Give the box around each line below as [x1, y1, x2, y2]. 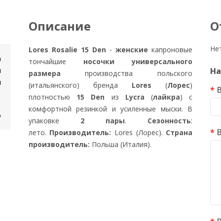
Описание [28, 18, 91, 34]
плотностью [28, 92, 76, 102]
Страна [166, 128, 193, 137]
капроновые [151, 45, 193, 54]
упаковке [28, 116, 80, 125]
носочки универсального [83, 57, 193, 66]
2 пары [80, 116, 125, 125]
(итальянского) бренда [28, 80, 132, 90]
